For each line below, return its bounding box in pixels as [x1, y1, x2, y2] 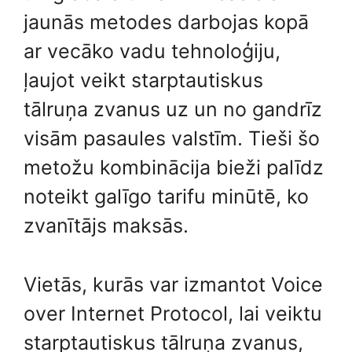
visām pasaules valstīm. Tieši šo [24, 126, 320, 150]
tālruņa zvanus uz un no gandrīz [24, 97, 322, 121]
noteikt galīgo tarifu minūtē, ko [24, 185, 309, 208]
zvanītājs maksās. [24, 214, 189, 237]
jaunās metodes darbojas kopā [24, 10, 309, 34]
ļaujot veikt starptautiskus [24, 68, 263, 92]
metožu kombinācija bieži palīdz [24, 156, 324, 179]
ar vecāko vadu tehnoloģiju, [24, 39, 280, 63]
